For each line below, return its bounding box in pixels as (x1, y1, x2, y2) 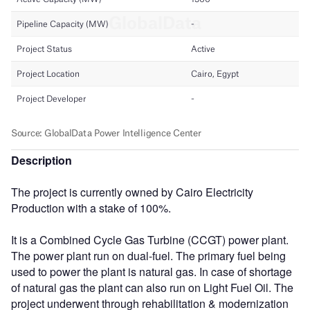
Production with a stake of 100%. (11, 199, 171, 216)
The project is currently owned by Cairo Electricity (11, 183, 253, 200)
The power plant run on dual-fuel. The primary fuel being (11, 247, 286, 264)
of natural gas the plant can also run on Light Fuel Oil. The (11, 279, 293, 295)
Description (11, 152, 72, 168)
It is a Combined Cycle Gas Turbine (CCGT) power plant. (11, 231, 289, 248)
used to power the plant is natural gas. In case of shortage (11, 263, 292, 280)
